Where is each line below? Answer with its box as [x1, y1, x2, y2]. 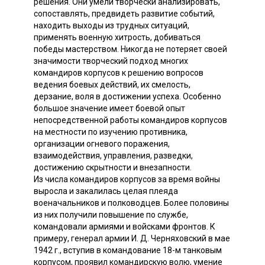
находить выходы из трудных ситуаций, [34, 20, 189, 30]
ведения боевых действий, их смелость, [34, 79, 190, 89]
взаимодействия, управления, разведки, [34, 150, 193, 160]
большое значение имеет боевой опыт [34, 103, 185, 113]
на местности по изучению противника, [34, 127, 188, 137]
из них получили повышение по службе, [34, 209, 188, 219]
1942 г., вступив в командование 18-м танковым [34, 245, 222, 255]
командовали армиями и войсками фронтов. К [34, 221, 215, 231]
